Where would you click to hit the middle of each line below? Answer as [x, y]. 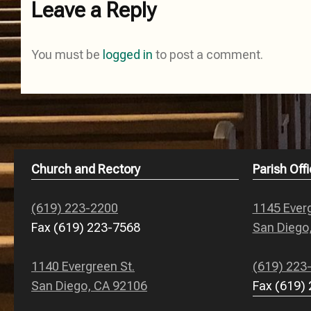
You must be [67, 55]
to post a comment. [208, 55]
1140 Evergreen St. [83, 267]
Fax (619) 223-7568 [86, 228]
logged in [128, 55]
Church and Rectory [86, 169]
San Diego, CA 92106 [89, 286]
